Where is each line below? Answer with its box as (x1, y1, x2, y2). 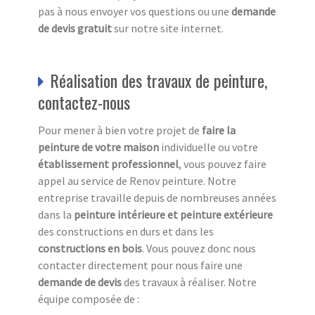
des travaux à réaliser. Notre (124, 274, 257, 289)
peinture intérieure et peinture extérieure (74, 207, 273, 221)
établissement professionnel (38, 156, 179, 171)
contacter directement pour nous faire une (38, 257, 243, 272)
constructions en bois (38, 240, 142, 255)
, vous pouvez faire (179, 156, 266, 171)
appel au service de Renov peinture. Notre (38, 173, 236, 188)
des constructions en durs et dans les (38, 224, 214, 238)
